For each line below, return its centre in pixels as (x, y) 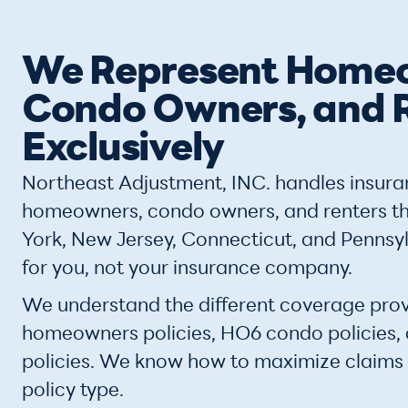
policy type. (73, 391)
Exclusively (123, 151)
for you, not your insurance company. (187, 269)
